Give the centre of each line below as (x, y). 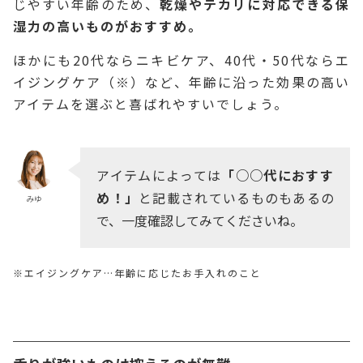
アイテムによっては (159, 175)
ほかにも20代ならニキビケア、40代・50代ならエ (181, 60)
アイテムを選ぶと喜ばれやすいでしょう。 (151, 103)
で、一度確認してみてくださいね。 (200, 220)
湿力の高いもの (64, 26)
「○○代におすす (278, 175)
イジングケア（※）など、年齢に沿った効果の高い (181, 81)
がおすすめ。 (159, 26)
